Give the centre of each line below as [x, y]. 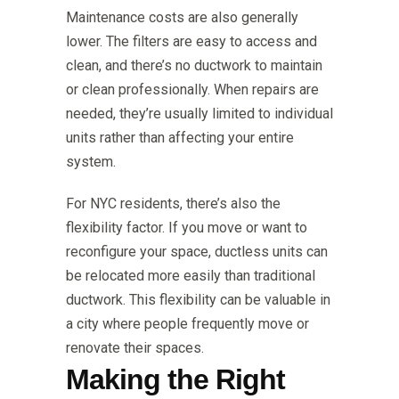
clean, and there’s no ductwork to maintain [194, 66]
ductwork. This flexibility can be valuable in [198, 300]
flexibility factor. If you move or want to [187, 228]
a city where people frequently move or [187, 324]
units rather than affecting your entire [180, 138]
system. [91, 162]
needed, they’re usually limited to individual [199, 114]
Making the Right [175, 380]
